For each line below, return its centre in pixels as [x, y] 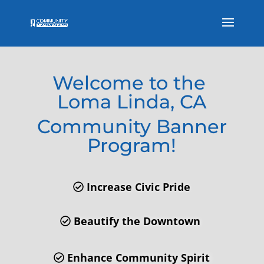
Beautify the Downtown [137, 221]
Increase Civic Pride [137, 187]
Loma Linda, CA [132, 102]
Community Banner [132, 126]
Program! [132, 145]
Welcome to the [132, 83]
